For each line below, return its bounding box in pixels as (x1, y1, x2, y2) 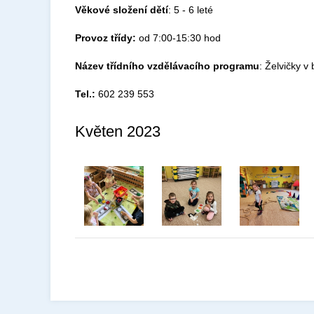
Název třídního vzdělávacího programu (75, 60, 259, 71)
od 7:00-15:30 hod (136, 32, 221, 43)
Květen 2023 (75, 123, 161, 140)
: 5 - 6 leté (168, 4, 213, 15)
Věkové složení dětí (75, 4, 168, 15)
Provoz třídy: (75, 32, 136, 43)
